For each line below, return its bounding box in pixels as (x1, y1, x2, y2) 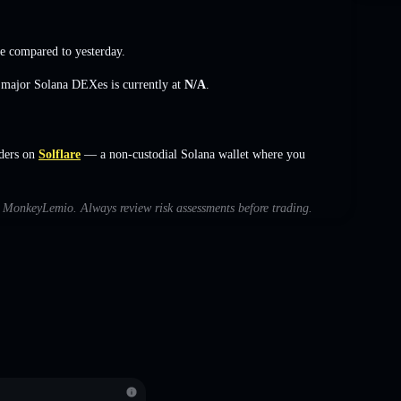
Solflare (38, 147, 81, 161)
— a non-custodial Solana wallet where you (81, 147, 305, 161)
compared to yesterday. (5, 44, 125, 58)
